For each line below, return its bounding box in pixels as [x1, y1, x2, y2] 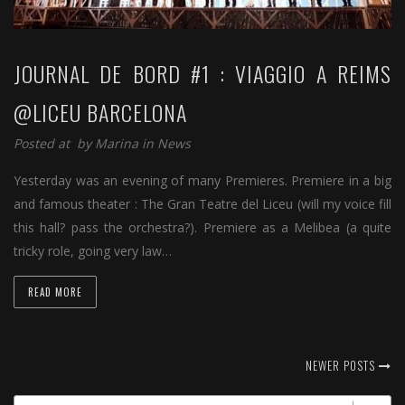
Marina [95, 135, 142, 153]
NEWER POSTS [306, 356, 379, 375]
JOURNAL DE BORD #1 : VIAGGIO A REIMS [14, 57, 391, 90]
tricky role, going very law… [14, 242, 172, 260]
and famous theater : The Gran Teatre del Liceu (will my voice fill [14, 195, 391, 213]
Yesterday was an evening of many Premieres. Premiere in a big [14, 172, 391, 190]
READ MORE [28, 285, 82, 300]
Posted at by [14, 135, 95, 153]
